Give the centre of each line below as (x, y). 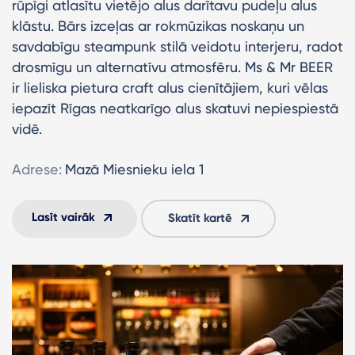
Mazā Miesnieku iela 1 (134, 169)
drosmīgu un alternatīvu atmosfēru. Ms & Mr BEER (172, 67)
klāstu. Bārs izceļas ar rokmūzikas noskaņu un (158, 25)
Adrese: (37, 169)
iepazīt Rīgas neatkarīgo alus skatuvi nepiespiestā (175, 108)
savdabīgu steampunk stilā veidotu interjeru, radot (177, 46)
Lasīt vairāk (63, 217)
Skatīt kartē (200, 218)
